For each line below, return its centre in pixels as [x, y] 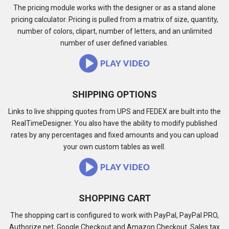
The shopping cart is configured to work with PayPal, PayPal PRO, [114, 215]
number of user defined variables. [114, 43]
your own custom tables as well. [114, 147]
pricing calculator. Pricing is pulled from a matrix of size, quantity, [114, 19]
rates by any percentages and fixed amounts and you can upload [114, 135]
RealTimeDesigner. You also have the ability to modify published [114, 123]
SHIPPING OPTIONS [114, 94]
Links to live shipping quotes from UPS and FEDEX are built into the [114, 111]
